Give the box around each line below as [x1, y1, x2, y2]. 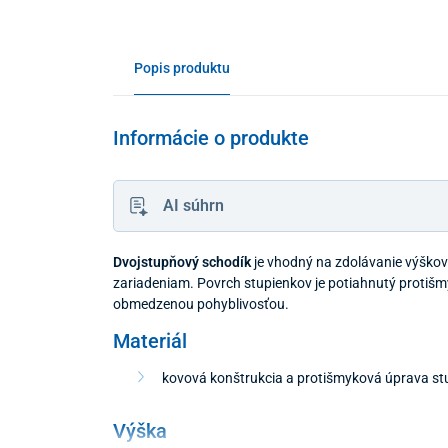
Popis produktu [133, 59, 230, 76]
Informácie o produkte [112, 125, 309, 150]
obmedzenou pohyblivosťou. [112, 295, 289, 312]
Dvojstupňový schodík [112, 253, 254, 270]
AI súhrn [163, 195, 225, 215]
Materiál [112, 328, 187, 353]
